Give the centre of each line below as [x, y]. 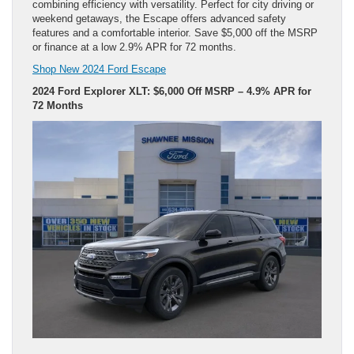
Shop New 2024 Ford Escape [99, 70]
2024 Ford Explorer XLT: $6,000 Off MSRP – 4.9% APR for [172, 92]
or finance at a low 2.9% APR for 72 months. [134, 47]
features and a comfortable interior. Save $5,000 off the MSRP [175, 33]
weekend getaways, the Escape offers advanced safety [159, 19]
